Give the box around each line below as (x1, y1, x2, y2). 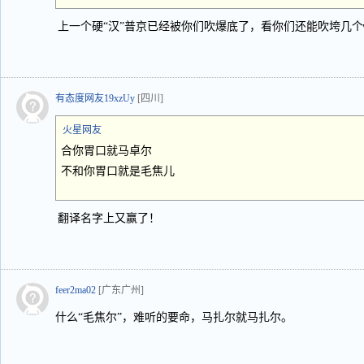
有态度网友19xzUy (55, 93, 135, 104)
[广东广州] (98, 284, 144, 296)
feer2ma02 (55, 284, 96, 296)
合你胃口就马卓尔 (61, 145, 152, 157)
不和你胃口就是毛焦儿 (61, 165, 175, 177)
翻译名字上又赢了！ (58, 212, 160, 224)
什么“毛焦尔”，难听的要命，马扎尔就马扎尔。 (55, 311, 292, 323)
